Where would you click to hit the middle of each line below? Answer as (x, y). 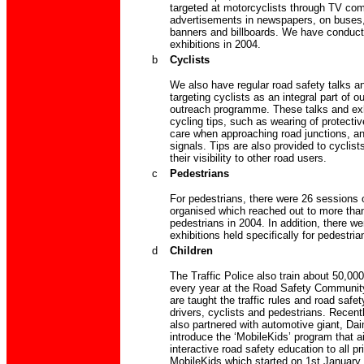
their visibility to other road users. (248, 158)
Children (191, 251)
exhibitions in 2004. (215, 45)
